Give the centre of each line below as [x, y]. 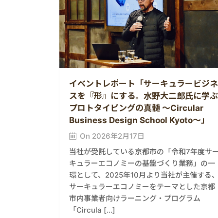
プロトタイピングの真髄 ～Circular [136, 108]
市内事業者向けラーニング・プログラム [135, 198]
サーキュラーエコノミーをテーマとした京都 [142, 186]
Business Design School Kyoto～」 [139, 120]
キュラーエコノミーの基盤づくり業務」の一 [142, 163]
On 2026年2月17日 [112, 136]
